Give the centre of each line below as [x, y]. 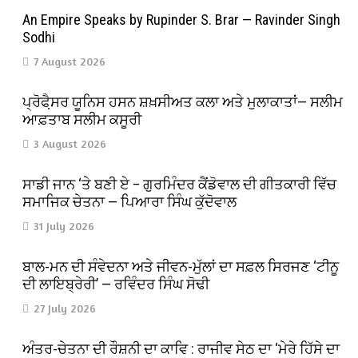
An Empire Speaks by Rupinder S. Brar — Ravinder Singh [182, 19]
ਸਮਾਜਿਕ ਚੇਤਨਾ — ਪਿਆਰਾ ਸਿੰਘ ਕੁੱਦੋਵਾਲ [130, 201]
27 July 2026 [65, 308]
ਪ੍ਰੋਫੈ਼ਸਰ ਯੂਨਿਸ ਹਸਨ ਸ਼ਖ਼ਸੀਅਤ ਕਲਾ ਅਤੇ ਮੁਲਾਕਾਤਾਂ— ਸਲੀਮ [183, 101]
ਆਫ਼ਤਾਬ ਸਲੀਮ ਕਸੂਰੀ [82, 119]
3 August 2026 [70, 143]
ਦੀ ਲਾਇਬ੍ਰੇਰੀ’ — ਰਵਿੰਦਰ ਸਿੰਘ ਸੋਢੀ [116, 284]
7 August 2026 [70, 61]
